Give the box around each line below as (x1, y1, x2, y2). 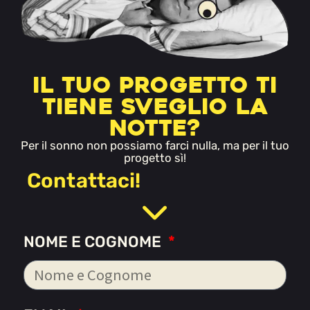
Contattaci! (27, 169, 141, 193)
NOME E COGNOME (24, 232, 165, 251)
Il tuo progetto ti (32, 71, 278, 100)
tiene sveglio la (42, 92, 268, 122)
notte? (109, 113, 201, 143)
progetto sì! (124, 151, 186, 165)
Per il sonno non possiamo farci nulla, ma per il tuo (21, 138, 289, 153)
